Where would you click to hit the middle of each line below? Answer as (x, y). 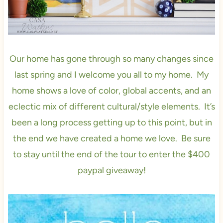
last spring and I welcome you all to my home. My (111, 74)
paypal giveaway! (111, 170)
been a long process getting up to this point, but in (111, 122)
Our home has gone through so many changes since (111, 58)
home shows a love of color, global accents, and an (111, 90)
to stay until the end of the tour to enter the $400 (111, 154)
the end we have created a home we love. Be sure (111, 138)
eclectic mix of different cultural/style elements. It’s (111, 106)
